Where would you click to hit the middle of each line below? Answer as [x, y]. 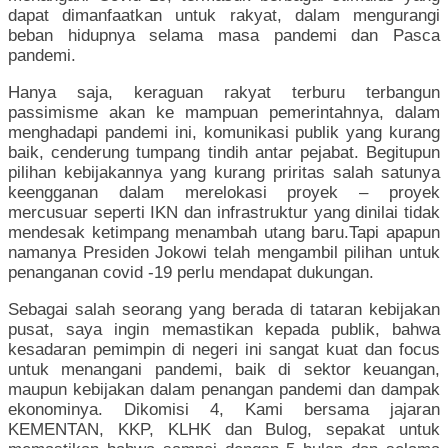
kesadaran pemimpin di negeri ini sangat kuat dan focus [224, 350]
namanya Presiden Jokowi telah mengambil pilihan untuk [224, 253]
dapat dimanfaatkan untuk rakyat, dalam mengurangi [224, 16]
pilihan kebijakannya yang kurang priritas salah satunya [224, 173]
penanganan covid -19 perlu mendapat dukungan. [191, 273]
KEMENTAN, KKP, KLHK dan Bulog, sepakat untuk [224, 430]
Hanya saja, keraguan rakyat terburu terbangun [224, 93]
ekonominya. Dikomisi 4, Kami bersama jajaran [224, 410]
